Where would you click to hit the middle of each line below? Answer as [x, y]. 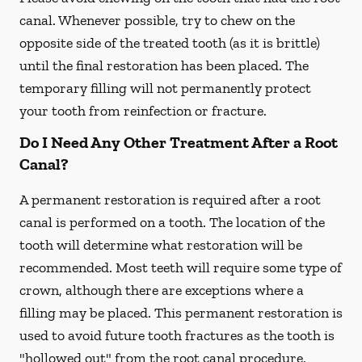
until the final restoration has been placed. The [164, 65]
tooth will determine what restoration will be [161, 245]
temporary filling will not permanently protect [165, 88]
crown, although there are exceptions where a [162, 290]
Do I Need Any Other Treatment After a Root [179, 142]
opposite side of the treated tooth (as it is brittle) [170, 43]
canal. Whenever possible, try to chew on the [157, 20]
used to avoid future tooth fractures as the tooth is [177, 335]
